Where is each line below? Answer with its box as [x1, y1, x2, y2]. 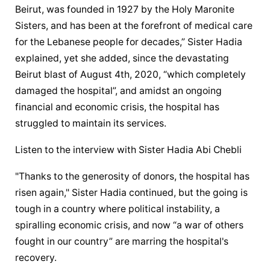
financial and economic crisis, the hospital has [15, 101, 220, 113]
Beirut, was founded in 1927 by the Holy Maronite [15, 4, 235, 15]
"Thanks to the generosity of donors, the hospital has [15, 170, 250, 182]
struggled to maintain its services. [15, 118, 167, 129]
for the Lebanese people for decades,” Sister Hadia [15, 36, 243, 48]
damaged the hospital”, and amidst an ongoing [15, 85, 222, 96]
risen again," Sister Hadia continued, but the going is [15, 186, 248, 198]
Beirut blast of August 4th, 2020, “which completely [15, 69, 246, 80]
